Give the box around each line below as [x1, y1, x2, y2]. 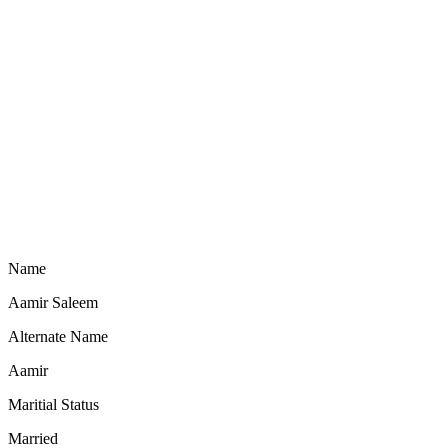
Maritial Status [8, 396, 99, 414]
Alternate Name [8, 328, 108, 346]
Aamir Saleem [8, 294, 98, 312]
